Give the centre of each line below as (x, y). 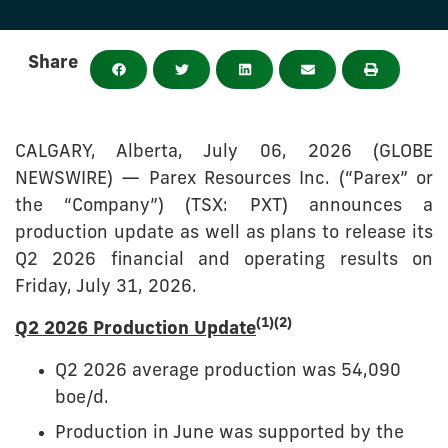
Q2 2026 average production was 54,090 (228, 372)
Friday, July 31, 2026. (106, 288)
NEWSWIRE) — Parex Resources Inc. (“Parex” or (224, 180)
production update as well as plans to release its (224, 234)
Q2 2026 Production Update (135, 330)
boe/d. (82, 399)
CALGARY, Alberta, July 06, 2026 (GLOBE (224, 153)
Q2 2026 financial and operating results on (224, 261)
